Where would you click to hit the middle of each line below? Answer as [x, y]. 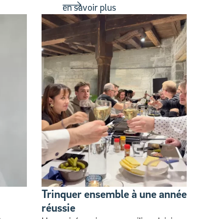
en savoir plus [89, 8]
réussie [58, 207]
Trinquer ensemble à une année [114, 193]
